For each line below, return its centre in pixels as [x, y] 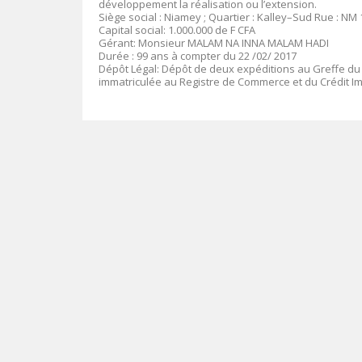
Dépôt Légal [128, 68]
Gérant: [118, 42]
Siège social [129, 17]
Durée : [118, 55]
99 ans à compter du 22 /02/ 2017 [217, 55]
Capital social [131, 29]
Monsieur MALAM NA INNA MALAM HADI [234, 42]
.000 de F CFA [224, 29]
